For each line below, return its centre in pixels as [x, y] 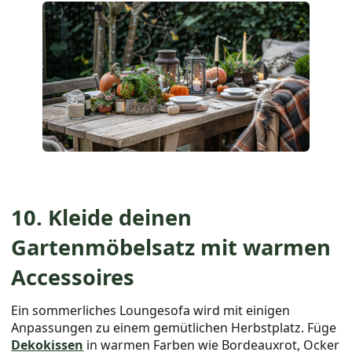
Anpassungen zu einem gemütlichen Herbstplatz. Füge [174, 327]
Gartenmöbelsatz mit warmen [171, 247]
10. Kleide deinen [102, 217]
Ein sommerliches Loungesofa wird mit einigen [151, 310]
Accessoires [73, 277]
